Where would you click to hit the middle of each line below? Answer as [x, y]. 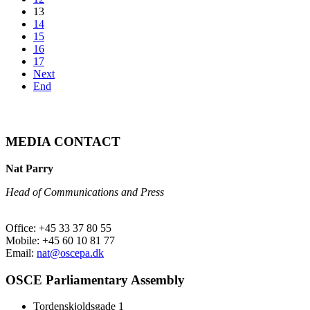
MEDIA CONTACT [63, 142]
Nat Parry [29, 168]
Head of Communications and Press [85, 192]
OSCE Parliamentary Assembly [95, 280]
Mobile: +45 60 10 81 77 [60, 240]
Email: [21, 253]
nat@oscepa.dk [70, 253]
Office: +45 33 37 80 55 [58, 228]
